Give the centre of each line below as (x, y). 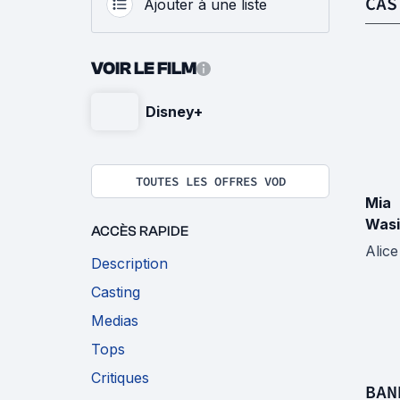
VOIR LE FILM (144, 68)
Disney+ (174, 112)
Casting (116, 292)
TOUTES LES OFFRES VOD (210, 181)
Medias (115, 321)
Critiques (120, 378)
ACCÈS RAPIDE (140, 231)
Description (129, 263)
